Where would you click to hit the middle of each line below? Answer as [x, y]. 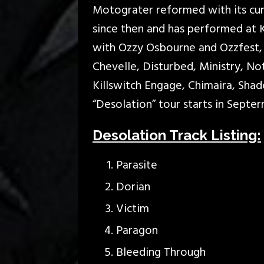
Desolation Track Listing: [177, 135]
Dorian [133, 187]
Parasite [137, 165]
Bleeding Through [161, 253]
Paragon [137, 231]
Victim [133, 209]
